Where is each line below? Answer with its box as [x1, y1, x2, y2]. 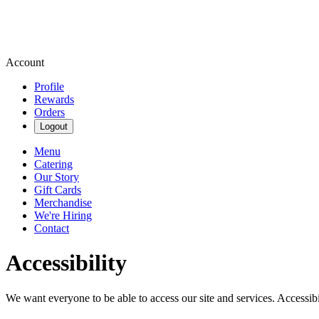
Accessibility [6, 250, 127, 276]
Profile [34, 80, 64, 93]
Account [6, 56, 44, 68]
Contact [34, 222, 69, 234]
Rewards [34, 93, 74, 105]
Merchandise [34, 197, 92, 209]
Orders [34, 106, 65, 118]
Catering [34, 158, 73, 170]
